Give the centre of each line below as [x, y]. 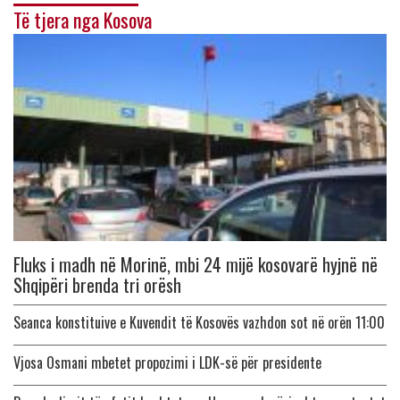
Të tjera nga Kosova [83, 19]
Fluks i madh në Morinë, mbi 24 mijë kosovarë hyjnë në [196, 264]
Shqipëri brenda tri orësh [97, 284]
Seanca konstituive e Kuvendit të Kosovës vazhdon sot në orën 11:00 [199, 322]
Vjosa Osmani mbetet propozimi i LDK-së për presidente [167, 362]
